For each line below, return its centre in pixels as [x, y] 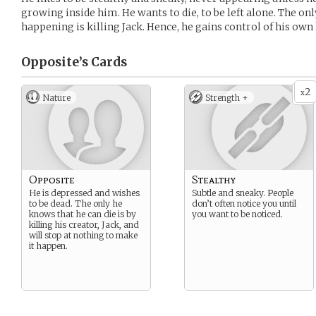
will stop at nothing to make [83, 235]
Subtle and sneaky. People [243, 193]
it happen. [48, 246]
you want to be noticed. [237, 214]
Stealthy [214, 180]
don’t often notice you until [244, 203]
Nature [56, 98]
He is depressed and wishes [84, 193]
